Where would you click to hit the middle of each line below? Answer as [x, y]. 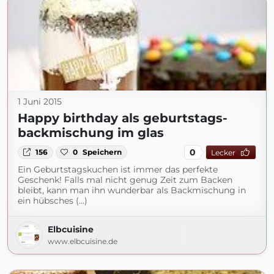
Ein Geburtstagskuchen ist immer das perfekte [118, 169]
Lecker [223, 152]
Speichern [102, 152]
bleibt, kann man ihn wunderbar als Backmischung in [132, 190]
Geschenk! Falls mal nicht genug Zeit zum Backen [125, 180]
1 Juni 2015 [40, 102]
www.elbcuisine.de [83, 241]
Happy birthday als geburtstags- [123, 118]
